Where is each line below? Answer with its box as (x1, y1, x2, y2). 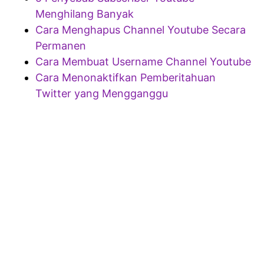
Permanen (35, 39, 86, 52)
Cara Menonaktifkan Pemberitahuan (35, 71, 216, 84)
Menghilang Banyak (35, 7, 134, 20)
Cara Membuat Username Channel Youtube (35, 55, 251, 68)
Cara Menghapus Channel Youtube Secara (35, 23, 246, 36)
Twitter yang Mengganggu (35, 87, 168, 100)
